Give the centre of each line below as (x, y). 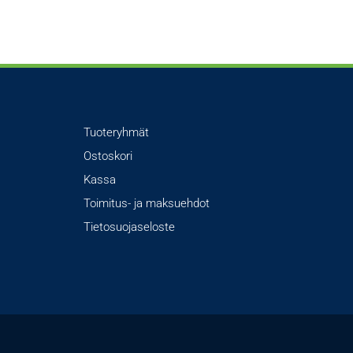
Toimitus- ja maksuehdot (147, 204)
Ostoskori (108, 156)
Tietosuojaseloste (129, 227)
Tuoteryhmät (116, 133)
